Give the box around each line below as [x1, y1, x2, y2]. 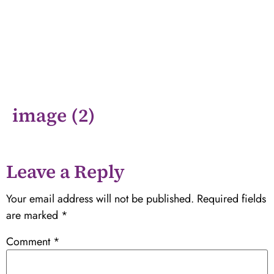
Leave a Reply [6, 159, 125, 185]
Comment [6, 234, 53, 250]
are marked [6, 207, 61, 224]
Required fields [197, 191, 266, 207]
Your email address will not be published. [6, 191, 194, 207]
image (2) [12, 102, 95, 128]
